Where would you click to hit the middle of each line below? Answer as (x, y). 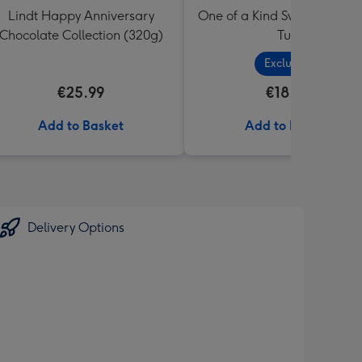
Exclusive (288, 63)
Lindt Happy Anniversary (81, 16)
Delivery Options (76, 227)
